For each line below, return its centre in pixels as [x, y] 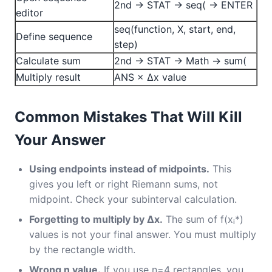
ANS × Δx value [150, 77]
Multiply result [48, 77]
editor [29, 13]
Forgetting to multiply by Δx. [96, 219]
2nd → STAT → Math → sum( [180, 61]
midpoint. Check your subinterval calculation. [133, 199]
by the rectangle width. [82, 250]
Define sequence [54, 36]
